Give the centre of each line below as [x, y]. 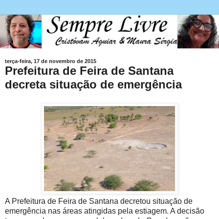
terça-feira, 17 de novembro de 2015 [51, 61]
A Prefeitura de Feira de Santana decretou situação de [99, 201]
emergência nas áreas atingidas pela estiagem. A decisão [105, 211]
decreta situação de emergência [93, 85]
